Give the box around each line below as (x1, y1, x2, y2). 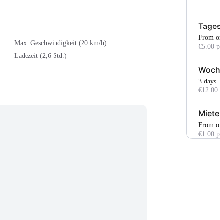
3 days (202, 78, 216, 85)
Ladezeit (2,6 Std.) (14, 52, 67, 60)
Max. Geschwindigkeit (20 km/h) (14, 39, 107, 47)
